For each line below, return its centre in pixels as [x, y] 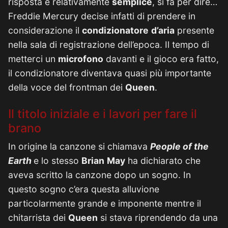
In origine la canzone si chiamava [79, 146]
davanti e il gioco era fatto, [161, 59]
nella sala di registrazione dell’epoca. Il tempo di [109, 45]
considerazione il [45, 30]
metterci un [33, 59]
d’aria [163, 30]
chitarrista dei [38, 218]
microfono [81, 59]
